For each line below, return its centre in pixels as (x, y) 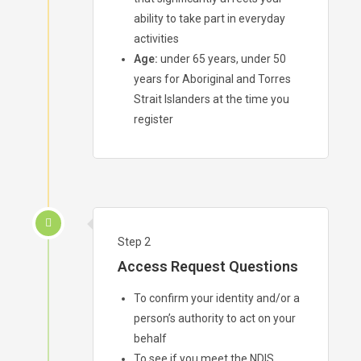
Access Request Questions (208, 266)
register (154, 119)
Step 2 (134, 241)
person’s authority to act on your (215, 318)
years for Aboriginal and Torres (212, 79)
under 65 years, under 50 (223, 58)
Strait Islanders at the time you (212, 99)
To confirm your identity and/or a (217, 298)
